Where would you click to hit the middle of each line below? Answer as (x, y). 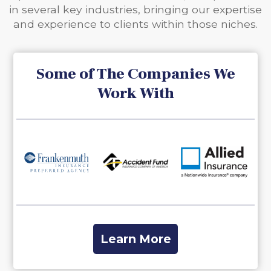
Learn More (135, 239)
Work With (135, 93)
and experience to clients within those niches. (135, 24)
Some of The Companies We (135, 74)
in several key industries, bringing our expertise (135, 9)
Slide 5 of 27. (125, 211)
